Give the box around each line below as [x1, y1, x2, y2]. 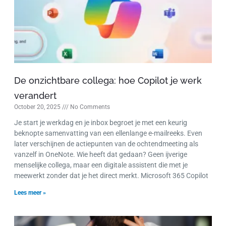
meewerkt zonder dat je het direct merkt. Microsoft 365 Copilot [14, 172, 208, 180]
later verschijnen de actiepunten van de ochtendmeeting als [14, 140, 198, 148]
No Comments [69, 103, 110, 111]
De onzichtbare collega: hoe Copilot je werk [14, 75, 202, 86]
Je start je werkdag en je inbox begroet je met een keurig [14, 119, 187, 127]
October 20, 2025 [14, 103, 62, 111]
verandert [14, 90, 56, 101]
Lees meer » [14, 189, 46, 197]
